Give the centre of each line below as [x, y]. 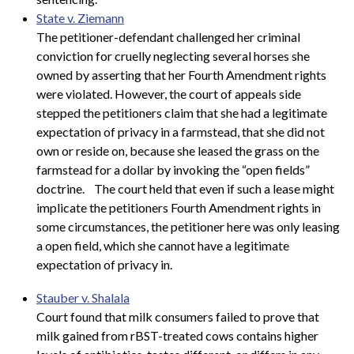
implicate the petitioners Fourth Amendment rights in [179, 208]
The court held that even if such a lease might [214, 189]
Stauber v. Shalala [83, 298]
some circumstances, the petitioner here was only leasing [188, 227]
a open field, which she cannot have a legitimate [163, 246]
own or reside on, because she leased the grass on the [178, 151]
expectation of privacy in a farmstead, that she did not [181, 132]
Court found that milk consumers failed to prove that [178, 317]
